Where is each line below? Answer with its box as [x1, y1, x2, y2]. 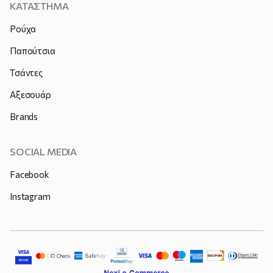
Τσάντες [10, 66, 43, 78]
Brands [10, 110, 38, 122]
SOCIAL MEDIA [10, 145, 77, 157]
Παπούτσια [10, 44, 55, 56]
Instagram [10, 190, 51, 202]
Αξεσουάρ [10, 88, 51, 100]
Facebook [10, 168, 49, 180]
